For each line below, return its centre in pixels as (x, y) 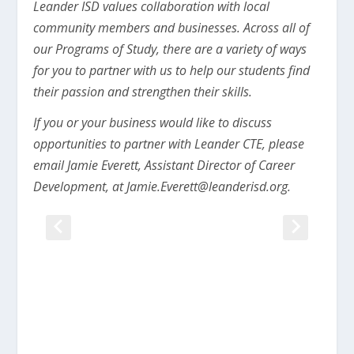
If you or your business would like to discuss (153, 122)
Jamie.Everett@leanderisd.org (207, 186)
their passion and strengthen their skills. (143, 92)
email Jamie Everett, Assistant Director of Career (164, 165)
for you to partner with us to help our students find (172, 70)
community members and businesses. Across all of (172, 28)
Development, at (80, 186)
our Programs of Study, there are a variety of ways (170, 49)
